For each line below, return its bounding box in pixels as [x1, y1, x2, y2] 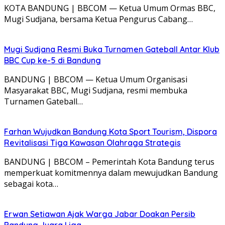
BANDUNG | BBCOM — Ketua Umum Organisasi [4, 73, 187, 85]
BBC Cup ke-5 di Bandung [4, 55, 101, 65]
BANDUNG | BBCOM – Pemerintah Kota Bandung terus [4, 156, 214, 167]
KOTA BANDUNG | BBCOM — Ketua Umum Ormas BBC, [4, 2, 215, 14]
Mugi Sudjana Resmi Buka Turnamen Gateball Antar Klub [4, 44, 219, 54]
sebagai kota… [4, 178, 58, 189]
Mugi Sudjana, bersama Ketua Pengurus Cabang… [4, 13, 193, 25]
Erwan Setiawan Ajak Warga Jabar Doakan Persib [4, 208, 195, 219]
